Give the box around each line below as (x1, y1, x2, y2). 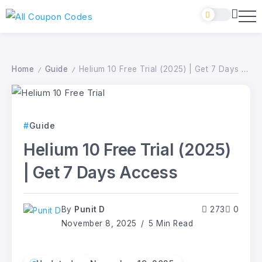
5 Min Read (146, 219, 193, 229)
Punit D (74, 205, 105, 215)
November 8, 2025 (61, 219, 137, 229)
